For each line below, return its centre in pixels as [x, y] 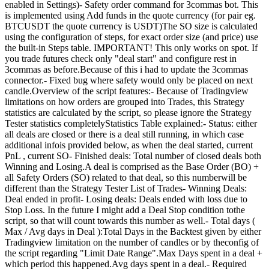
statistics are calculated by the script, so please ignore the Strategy [128, 113]
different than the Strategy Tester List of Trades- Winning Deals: [126, 189]
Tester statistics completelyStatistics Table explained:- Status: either [131, 124]
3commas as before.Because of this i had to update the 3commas [126, 70]
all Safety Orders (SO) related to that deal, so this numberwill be [126, 178]
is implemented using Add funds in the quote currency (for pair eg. [130, 16]
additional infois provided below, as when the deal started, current [129, 145]
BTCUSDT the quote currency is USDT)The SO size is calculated [131, 26]
